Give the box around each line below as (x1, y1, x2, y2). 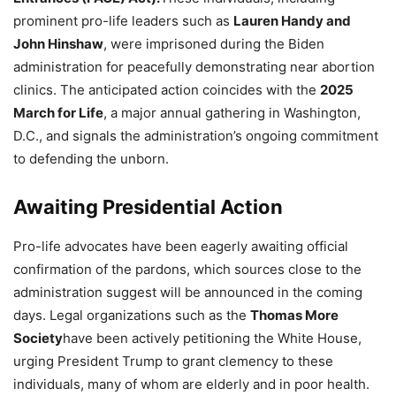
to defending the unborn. (13, 149, 169, 167)
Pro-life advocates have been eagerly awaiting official (13, 237, 348, 255)
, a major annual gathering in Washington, (103, 103, 361, 121)
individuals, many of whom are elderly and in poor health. (13, 375, 369, 392)
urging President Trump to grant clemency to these (13, 352, 333, 369)
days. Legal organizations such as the (13, 306, 250, 324)
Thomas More (250, 306, 339, 324)
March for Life (13, 103, 103, 121)
